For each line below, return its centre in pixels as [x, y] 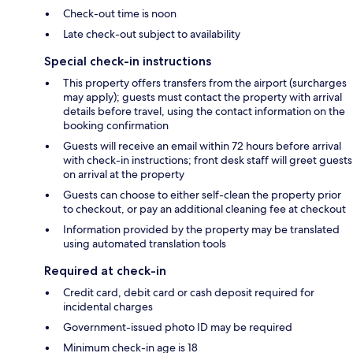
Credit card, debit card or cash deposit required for [189, 292]
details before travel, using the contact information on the [204, 111]
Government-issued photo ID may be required [178, 327]
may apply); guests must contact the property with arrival [203, 97]
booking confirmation [116, 125]
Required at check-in [105, 270]
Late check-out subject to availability [152, 33]
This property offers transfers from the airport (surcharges [205, 82]
